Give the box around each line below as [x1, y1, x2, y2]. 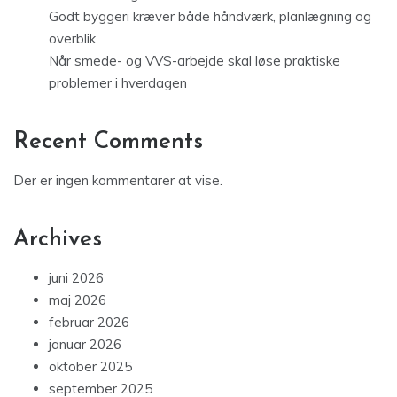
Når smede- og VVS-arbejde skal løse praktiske [49, 52, 340, 70]
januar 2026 [49, 336, 121, 354]
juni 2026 [49, 269, 104, 287]
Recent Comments [13, 130, 203, 155]
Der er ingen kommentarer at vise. [13, 172, 222, 190]
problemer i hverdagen [49, 74, 187, 92]
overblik [49, 30, 96, 48]
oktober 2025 [49, 358, 132, 376]
